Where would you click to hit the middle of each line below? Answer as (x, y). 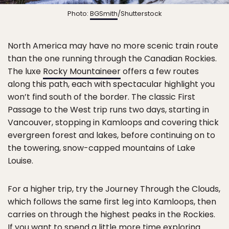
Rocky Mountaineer (82, 72)
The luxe (25, 72)
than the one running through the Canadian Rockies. (112, 59)
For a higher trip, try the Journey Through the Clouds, (114, 189)
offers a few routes (160, 72)
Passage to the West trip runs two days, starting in (108, 110)
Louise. (20, 161)
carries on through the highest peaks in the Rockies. (111, 215)
